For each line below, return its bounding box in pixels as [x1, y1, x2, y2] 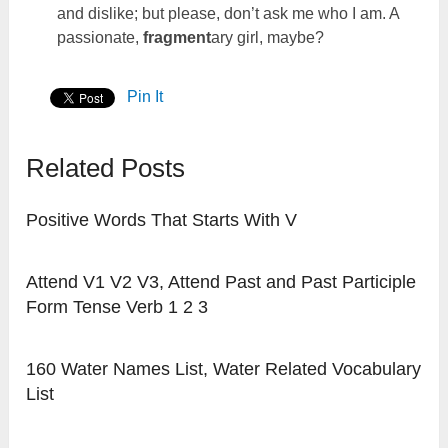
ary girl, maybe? [210, 29, 324, 47]
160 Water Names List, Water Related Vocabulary [26, 359, 422, 380]
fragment [142, 29, 211, 47]
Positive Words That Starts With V [26, 210, 298, 231]
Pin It [127, 88, 164, 106]
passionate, [56, 29, 143, 47]
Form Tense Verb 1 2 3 [26, 297, 209, 318]
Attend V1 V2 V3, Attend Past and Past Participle [26, 272, 417, 293]
